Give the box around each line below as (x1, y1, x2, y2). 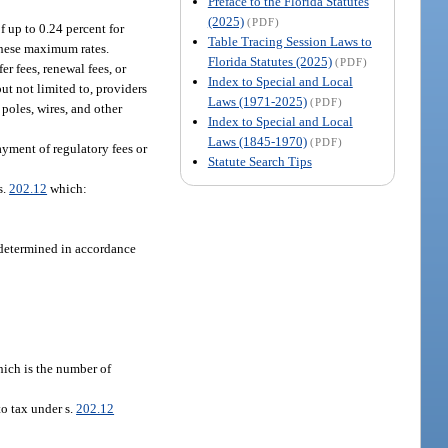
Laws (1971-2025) (207, 93, 307, 109)
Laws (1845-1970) (207, 133, 307, 149)
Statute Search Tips (207, 153, 312, 169)
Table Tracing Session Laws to (207, 33, 372, 49)
